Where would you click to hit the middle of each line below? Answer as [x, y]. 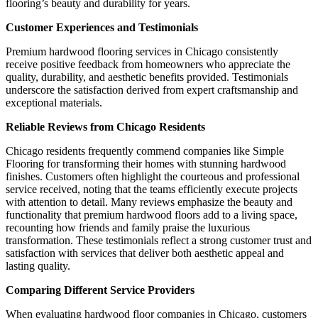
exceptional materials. [54, 102]
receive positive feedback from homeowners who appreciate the [148, 64]
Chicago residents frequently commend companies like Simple [145, 150]
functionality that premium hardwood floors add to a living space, [152, 214]
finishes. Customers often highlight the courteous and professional [153, 176]
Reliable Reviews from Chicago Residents [105, 126]
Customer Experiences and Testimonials [102, 27]
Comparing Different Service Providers [100, 290]
